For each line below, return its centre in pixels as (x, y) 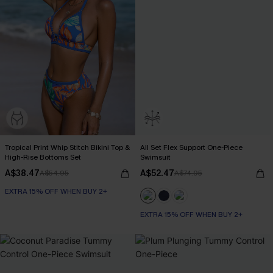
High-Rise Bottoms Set (43, 157)
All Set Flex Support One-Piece (191, 147)
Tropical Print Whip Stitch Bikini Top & (67, 147)
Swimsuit (155, 157)
